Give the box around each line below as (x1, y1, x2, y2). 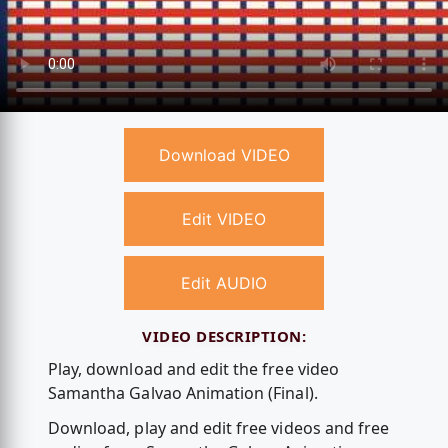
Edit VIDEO (182, 209, 266, 230)
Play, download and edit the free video (47, 357, 339, 380)
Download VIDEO (158, 145, 290, 166)
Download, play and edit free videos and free (47, 417, 390, 440)
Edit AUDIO (181, 273, 267, 294)
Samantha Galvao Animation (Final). (47, 381, 318, 404)
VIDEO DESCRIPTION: (142, 326, 306, 347)
